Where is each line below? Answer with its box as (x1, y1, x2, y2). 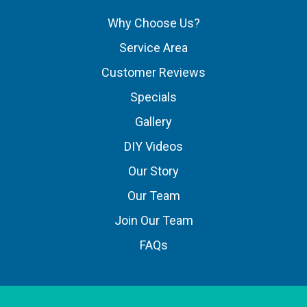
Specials (130, 89, 177, 104)
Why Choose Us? (107, 15, 200, 30)
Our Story (128, 163, 179, 178)
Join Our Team (114, 212, 193, 228)
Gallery (135, 114, 172, 129)
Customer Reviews (101, 64, 206, 79)
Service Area (119, 40, 188, 55)
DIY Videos (124, 138, 183, 153)
